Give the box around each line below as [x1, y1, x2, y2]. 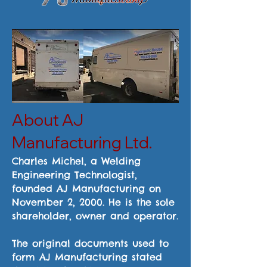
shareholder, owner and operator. [12, 210, 178, 222]
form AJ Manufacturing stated [12, 251, 162, 263]
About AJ [12, 110, 83, 130]
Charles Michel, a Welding [12, 155, 141, 167]
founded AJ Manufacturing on [12, 182, 161, 194]
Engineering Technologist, [12, 169, 137, 181]
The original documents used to [12, 237, 169, 249]
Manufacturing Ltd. [12, 132, 152, 153]
